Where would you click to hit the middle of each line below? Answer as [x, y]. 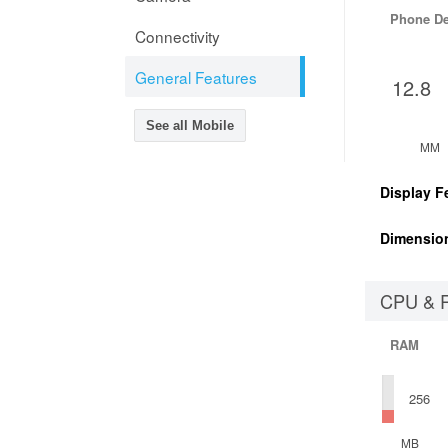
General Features [196, 77]
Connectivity [177, 36]
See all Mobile [190, 125]
